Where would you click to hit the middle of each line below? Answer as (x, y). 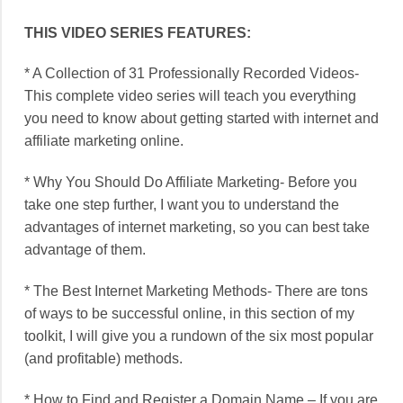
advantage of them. (85, 250)
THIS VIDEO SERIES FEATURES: (138, 32)
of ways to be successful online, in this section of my (189, 314)
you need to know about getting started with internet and (201, 119)
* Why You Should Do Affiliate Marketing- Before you (191, 183)
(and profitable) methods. (103, 359)
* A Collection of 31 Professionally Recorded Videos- (192, 74)
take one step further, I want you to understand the (182, 205)
